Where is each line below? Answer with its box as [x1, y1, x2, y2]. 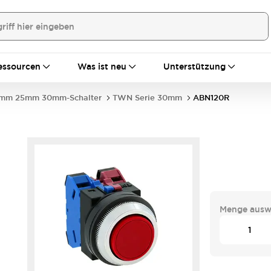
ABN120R [193, 93, 229, 103]
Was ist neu [77, 61, 126, 72]
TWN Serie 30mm [113, 93, 182, 103]
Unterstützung [163, 61, 226, 72]
